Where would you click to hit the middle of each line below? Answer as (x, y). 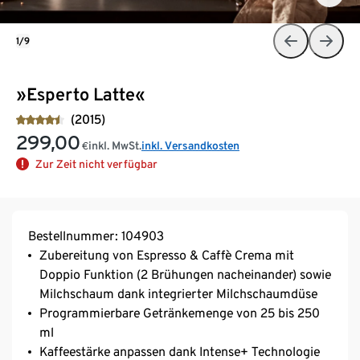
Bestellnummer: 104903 (96, 235)
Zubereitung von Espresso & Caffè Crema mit (167, 255)
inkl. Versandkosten (190, 145)
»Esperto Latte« (81, 94)
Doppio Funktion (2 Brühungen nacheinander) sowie (185, 274)
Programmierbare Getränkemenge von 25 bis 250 (180, 313)
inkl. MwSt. (115, 145)
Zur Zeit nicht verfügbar (96, 164)
